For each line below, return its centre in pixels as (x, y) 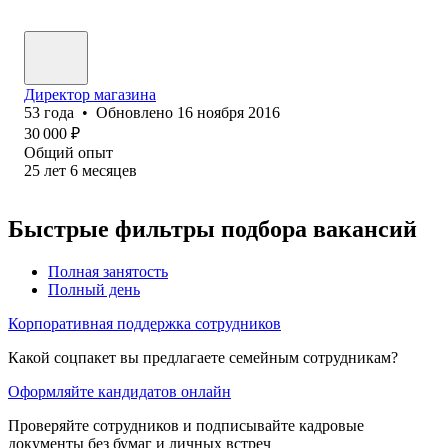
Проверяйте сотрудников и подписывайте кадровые (186, 425)
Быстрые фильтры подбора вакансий (212, 228)
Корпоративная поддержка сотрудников (144, 323)
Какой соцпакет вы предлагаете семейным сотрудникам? (203, 357)
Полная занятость (108, 271)
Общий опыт (68, 152)
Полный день (94, 289)
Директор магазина (90, 94)
